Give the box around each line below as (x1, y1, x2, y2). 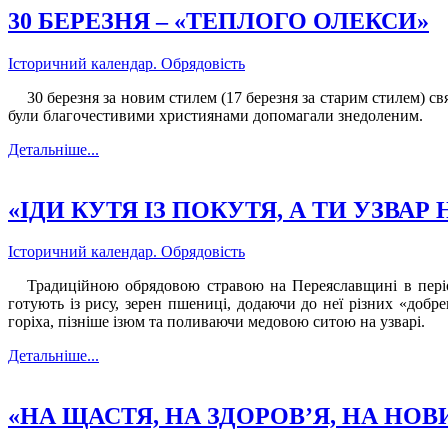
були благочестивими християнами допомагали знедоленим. (8, 106, 423, 124)
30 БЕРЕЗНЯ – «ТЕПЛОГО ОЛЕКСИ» (8, 7, 429, 34)
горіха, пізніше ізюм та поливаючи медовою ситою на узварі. (8, 313, 425, 331)
